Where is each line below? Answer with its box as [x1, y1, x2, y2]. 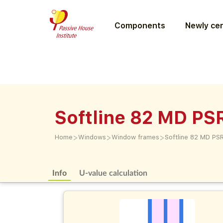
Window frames [111, 133, 159, 141]
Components [114, 20, 165, 30]
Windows [78, 133, 106, 141]
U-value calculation [79, 168, 148, 177]
